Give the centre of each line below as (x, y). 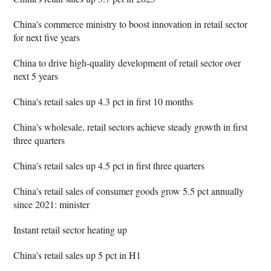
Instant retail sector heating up (70, 229)
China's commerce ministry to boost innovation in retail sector (131, 24)
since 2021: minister (52, 204)
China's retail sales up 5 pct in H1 (77, 255)
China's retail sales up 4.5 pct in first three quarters (109, 165)
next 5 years (36, 76)
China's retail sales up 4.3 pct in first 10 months (103, 101)
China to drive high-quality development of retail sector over (127, 62)
